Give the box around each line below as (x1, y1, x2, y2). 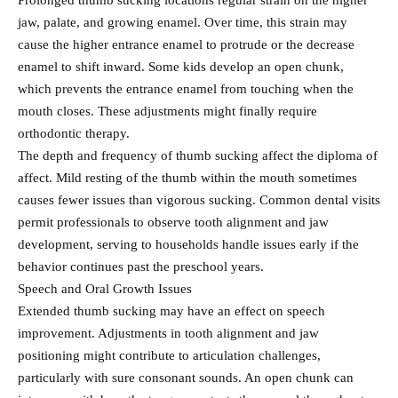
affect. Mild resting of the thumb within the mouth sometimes (18, 171, 357, 186)
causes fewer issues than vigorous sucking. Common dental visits (18, 193, 380, 208)
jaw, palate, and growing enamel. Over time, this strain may (18, 15, 347, 30)
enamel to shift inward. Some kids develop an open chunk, (18, 60, 344, 75)
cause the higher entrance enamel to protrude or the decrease (18, 37, 354, 52)
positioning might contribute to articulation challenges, (18, 348, 321, 363)
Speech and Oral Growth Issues (18, 282, 192, 297)
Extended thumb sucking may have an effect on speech (18, 304, 325, 319)
